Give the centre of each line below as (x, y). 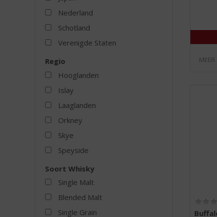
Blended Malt (80, 197)
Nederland (75, 13)
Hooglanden (78, 75)
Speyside (73, 150)
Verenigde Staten (87, 43)
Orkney (70, 120)
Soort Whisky (70, 168)
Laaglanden (77, 105)
